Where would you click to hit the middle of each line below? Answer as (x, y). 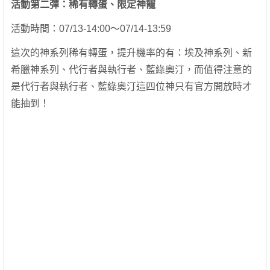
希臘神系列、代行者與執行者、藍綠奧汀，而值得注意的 (131, 70)
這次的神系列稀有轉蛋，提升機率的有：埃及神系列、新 (131, 53)
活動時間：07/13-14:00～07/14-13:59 (91, 29)
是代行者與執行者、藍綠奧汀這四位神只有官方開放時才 (131, 87)
